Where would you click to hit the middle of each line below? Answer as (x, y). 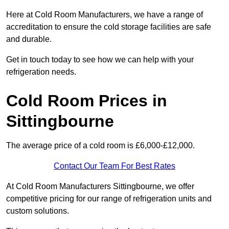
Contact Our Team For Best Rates (114, 166)
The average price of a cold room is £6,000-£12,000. (100, 146)
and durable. (29, 39)
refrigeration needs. (41, 72)
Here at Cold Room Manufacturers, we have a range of (105, 15)
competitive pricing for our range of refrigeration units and (109, 199)
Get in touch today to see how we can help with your (100, 60)
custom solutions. (38, 211)
